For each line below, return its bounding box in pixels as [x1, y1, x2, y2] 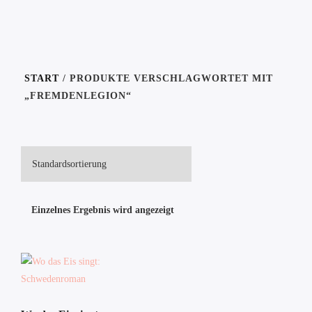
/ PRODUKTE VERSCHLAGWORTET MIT [59, 73, 273, 84]
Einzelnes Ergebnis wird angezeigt [31, 205, 174, 215]
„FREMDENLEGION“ [24, 91, 132, 101]
